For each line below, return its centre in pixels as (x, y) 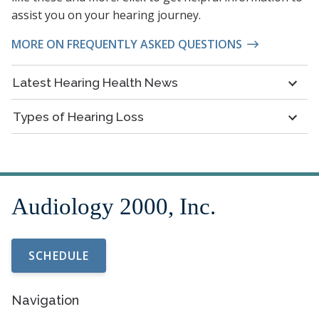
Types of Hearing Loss (78, 116)
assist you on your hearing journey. (106, 15)
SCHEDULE (59, 255)
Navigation (45, 300)
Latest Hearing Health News (95, 82)
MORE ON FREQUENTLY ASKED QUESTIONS (127, 45)
